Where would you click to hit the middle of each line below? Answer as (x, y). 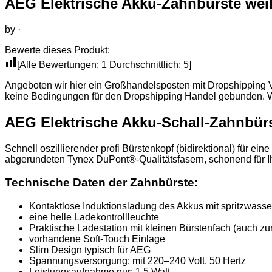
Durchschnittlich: (145, 64)
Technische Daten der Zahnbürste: (101, 183)
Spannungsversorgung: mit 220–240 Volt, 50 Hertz (138, 261)
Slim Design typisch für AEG (90, 250)
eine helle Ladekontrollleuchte (94, 217)
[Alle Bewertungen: (59, 64)
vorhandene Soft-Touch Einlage (97, 239)
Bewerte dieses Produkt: (57, 50)
